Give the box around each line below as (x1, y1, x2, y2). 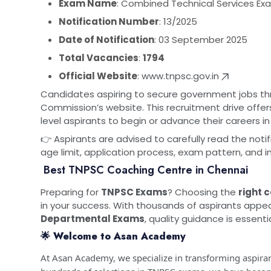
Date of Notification (59, 33, 154, 46)
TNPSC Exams (101, 186, 168, 199)
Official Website (59, 69, 137, 82)
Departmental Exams (41, 212, 145, 226)
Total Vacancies (59, 51, 139, 64)
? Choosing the (168, 186, 238, 199)
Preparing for (41, 186, 101, 199)
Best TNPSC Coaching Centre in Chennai (41, 162, 251, 178)
